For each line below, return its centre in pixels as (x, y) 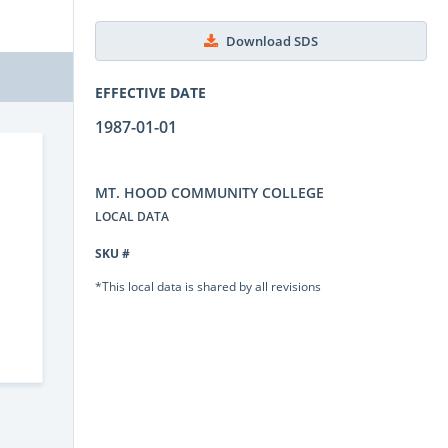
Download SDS (272, 41)
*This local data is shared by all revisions (208, 285)
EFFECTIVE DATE (150, 92)
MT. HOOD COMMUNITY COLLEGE (209, 192)
